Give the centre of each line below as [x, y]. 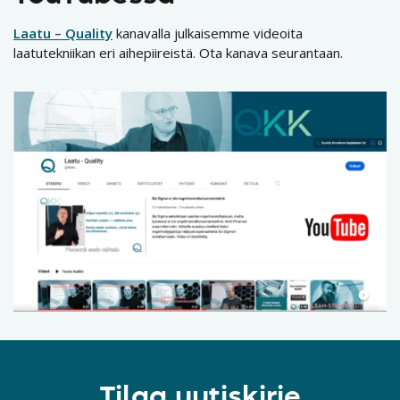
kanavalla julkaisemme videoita [208, 33]
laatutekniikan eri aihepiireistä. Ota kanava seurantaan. [178, 53]
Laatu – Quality [63, 33]
